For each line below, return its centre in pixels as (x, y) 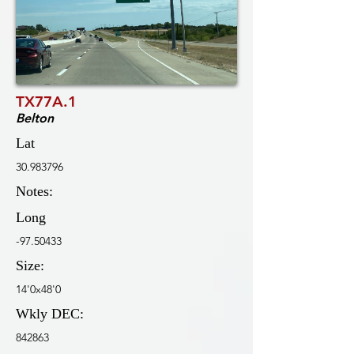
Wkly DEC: (50, 314)
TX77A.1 (46, 102)
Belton (35, 118)
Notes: (34, 191)
